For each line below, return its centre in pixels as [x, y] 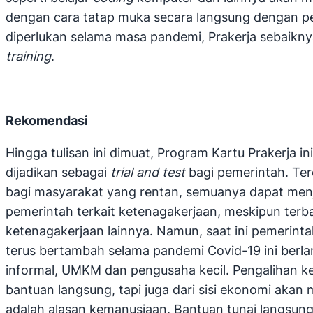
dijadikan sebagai [58, 173]
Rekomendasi [47, 121]
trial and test [150, 173]
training [28, 57]
